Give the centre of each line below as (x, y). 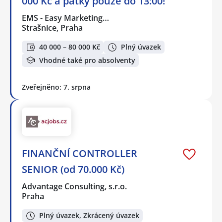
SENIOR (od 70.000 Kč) (73, 169)
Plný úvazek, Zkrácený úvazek (89, 215)
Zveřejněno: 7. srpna (56, 87)
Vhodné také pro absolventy (87, 60)
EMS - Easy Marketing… (66, 18)
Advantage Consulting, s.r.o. (75, 186)
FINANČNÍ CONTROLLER (80, 153)
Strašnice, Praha (52, 28)
